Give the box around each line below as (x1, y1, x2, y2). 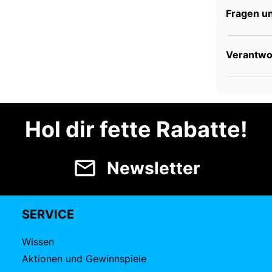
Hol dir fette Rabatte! (24, 116, 248, 143)
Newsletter (106, 158, 200, 178)
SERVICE (22, 207, 74, 222)
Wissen (22, 236, 54, 248)
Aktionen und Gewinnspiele (22, 253, 146, 265)
